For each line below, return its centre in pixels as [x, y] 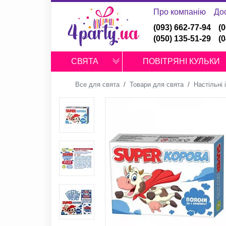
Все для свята [97, 84]
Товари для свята [157, 84]
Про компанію [179, 12]
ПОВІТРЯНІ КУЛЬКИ [181, 61]
